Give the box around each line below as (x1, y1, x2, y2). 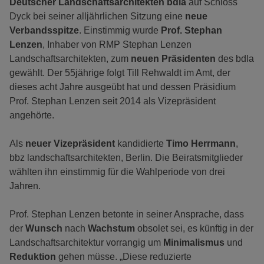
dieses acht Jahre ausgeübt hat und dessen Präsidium (9, 82, 236, 93)
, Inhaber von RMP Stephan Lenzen (42, 39, 192, 50)
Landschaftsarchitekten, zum (9, 54, 131, 64)
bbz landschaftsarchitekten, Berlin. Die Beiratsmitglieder (9, 153, 243, 163)
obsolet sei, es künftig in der (135, 223, 253, 234)
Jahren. (9, 181, 41, 192)
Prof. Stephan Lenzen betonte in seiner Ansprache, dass (9, 209, 244, 220)
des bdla (216, 54, 254, 64)
